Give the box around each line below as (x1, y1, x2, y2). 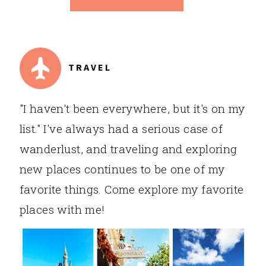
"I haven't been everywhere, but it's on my (19, 101, 245, 116)
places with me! (19, 202, 105, 217)
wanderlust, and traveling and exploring (19, 141, 237, 157)
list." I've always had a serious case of (19, 121, 223, 137)
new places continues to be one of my (19, 161, 225, 177)
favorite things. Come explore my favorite (19, 182, 244, 197)
